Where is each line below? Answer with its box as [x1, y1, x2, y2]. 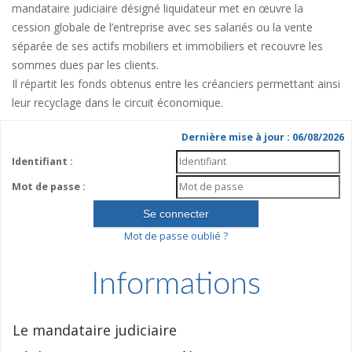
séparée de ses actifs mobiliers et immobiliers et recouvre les [12, 38, 323, 53]
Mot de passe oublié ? [124, 229, 228, 243]
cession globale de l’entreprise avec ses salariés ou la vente [12, 20, 313, 35]
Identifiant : [11, 155, 73, 168]
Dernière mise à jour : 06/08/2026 [181, 130, 344, 144]
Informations [91, 269, 261, 300]
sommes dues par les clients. [12, 57, 159, 72]
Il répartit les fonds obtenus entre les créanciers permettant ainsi [12, 76, 340, 91]
